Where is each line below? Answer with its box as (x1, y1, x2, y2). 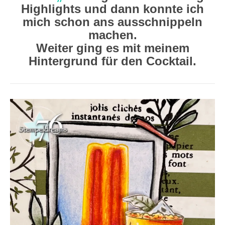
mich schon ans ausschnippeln (23, 15, 202, 29)
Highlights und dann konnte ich (21, 2, 204, 16)
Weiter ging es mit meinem (36, 41, 189, 55)
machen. (88, 28, 137, 42)
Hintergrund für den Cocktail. (29, 54, 196, 68)
